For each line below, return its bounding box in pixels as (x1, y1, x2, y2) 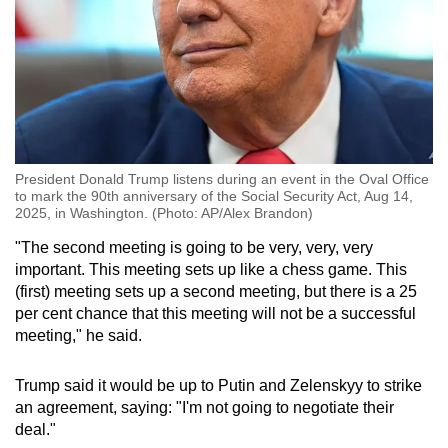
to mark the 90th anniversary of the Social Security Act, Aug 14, (15, 187, 413, 204)
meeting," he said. (15, 326, 142, 344)
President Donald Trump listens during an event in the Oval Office (15, 170, 429, 187)
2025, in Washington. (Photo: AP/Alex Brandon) (15, 204, 313, 221)
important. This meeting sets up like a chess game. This (15, 260, 407, 278)
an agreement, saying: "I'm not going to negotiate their (15, 398, 394, 416)
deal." (15, 420, 56, 438)
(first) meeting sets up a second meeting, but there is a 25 (15, 282, 417, 300)
